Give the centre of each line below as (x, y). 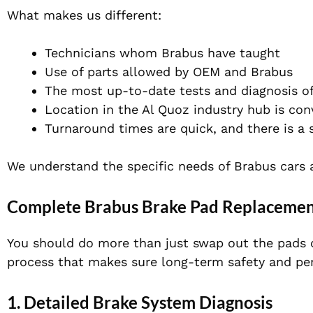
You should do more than (86, 243)
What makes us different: (84, 15)
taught (258, 53)
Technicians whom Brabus (126, 53)
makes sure (123, 262)
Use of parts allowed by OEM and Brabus (169, 72)
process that (48, 262)
